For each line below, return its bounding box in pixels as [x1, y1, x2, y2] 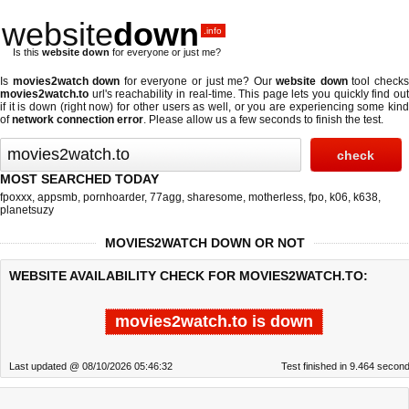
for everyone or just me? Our [120, 75, 277, 88]
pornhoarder [83, 191, 144, 204]
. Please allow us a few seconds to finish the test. [143, 113, 383, 126]
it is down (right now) [8, 100, 114, 113]
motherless [248, 191, 303, 204]
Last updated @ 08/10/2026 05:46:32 [9, 361, 173, 372]
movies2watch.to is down [114, 312, 313, 330]
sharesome [187, 191, 243, 204]
